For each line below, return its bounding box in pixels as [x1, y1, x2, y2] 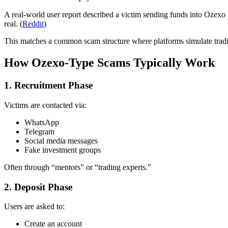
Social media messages [24, 136, 98, 145]
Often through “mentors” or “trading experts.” [4, 162, 151, 172]
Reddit [22, 19, 44, 28]
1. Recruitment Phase [4, 80, 93, 91]
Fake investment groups [24, 145, 101, 154]
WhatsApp [24, 118, 59, 127]
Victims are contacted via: [4, 100, 87, 109]
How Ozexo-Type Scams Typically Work [4, 56, 215, 70]
